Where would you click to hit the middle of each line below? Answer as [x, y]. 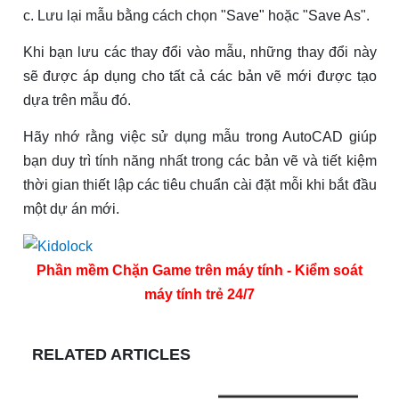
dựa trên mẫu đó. [77, 100]
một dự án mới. [71, 208]
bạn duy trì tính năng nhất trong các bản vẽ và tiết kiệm [199, 160]
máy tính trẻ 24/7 [199, 294]
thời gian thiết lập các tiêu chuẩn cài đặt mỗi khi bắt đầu [199, 184]
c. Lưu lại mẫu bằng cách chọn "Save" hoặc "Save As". [196, 15]
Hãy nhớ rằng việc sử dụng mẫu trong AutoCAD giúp [199, 136]
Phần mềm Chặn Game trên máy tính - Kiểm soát [199, 270]
